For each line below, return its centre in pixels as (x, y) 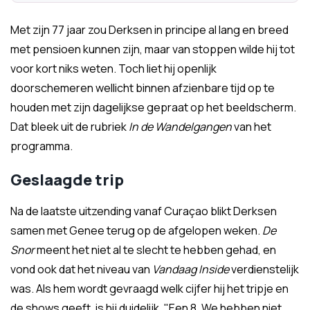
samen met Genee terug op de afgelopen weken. (136, 230)
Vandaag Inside (191, 269)
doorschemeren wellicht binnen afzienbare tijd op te (143, 88)
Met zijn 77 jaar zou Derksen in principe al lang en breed (149, 30)
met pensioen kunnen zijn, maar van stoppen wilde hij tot (153, 49)
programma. (42, 146)
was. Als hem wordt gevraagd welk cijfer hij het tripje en (149, 289)
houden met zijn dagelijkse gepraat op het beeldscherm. (153, 107)
